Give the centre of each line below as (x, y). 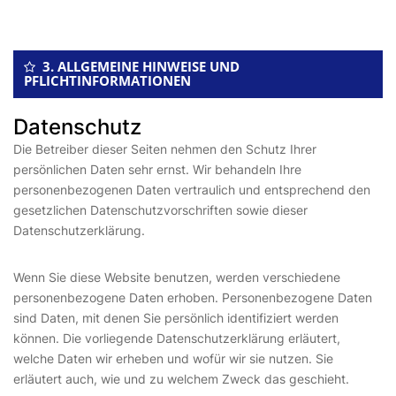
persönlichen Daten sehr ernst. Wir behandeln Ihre (157, 169)
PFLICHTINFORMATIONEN (107, 80)
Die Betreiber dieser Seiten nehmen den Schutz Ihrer (165, 149)
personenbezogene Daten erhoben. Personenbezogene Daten (193, 297)
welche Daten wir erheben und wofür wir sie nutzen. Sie (173, 358)
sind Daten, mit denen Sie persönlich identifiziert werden (176, 318)
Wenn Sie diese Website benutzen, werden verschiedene (177, 277)
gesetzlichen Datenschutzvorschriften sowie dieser (160, 210)
